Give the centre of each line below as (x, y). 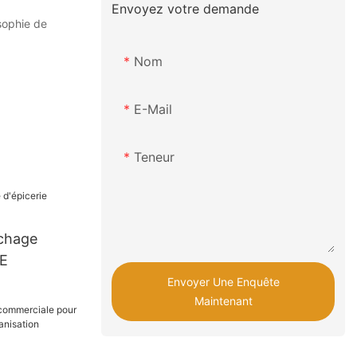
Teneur (155, 157)
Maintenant (223, 301)
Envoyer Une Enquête (223, 282)
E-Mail (153, 110)
